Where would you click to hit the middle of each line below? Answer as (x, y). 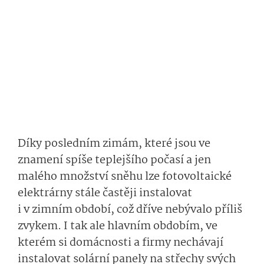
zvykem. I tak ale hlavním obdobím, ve (118, 227)
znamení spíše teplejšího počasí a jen (114, 161)
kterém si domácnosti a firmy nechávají (121, 243)
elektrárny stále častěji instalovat (105, 194)
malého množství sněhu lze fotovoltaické (125, 177)
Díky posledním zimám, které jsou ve (114, 144)
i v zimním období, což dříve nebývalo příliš (130, 210)
